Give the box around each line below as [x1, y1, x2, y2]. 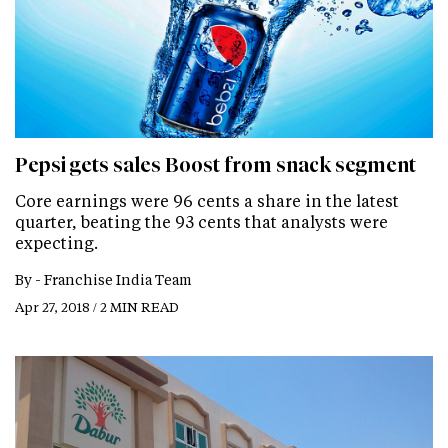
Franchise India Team [44, 269, 192, 289]
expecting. [15, 231, 98, 253]
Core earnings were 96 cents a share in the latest [15, 189, 399, 211]
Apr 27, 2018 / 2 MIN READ [15, 297, 179, 315]
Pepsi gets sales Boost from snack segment [15, 152, 416, 177]
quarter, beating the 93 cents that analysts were [15, 210, 388, 232]
